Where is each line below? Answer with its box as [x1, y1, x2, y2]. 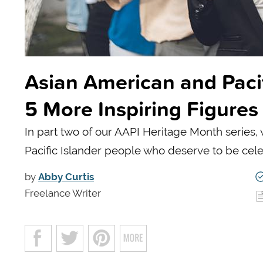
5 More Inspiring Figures [25, 93, 258, 124]
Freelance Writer [25, 187, 101, 199]
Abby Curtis [38, 170, 94, 183]
